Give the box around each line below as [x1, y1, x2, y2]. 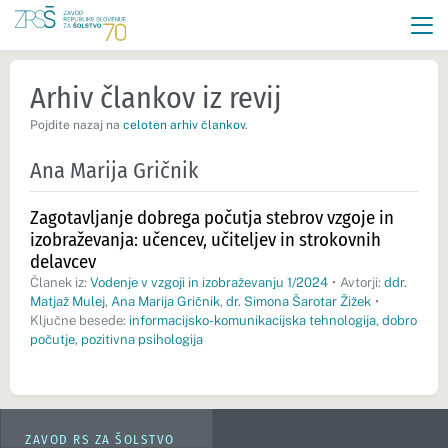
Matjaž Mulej [30, 294, 105, 309]
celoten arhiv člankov [123, 118, 245, 132]
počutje [30, 332, 75, 347]
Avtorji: [339, 275, 384, 290]
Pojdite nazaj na [30, 118, 123, 132]
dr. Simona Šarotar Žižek [226, 294, 371, 309]
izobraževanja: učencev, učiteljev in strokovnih [30, 228, 381, 251]
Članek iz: [30, 275, 90, 290]
